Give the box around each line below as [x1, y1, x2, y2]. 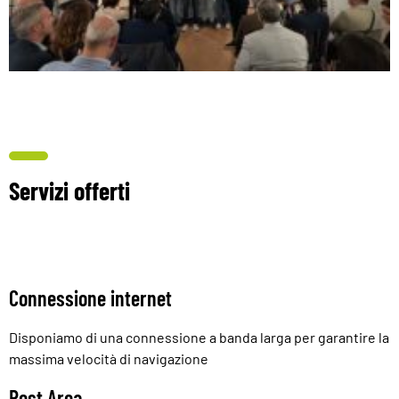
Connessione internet [9, 284, 172, 311]
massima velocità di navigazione [9, 349, 208, 367]
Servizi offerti [9, 175, 130, 206]
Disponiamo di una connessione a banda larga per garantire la [9, 328, 389, 346]
